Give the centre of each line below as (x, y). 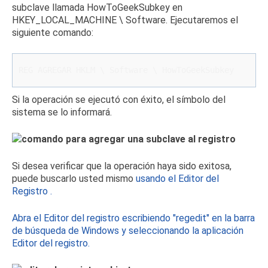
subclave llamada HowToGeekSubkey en (97, 7)
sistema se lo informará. (62, 112)
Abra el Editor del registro (66, 218)
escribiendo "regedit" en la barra (187, 218)
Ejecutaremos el (204, 20)
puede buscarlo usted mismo (74, 179)
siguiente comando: (53, 33)
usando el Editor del (177, 179)
